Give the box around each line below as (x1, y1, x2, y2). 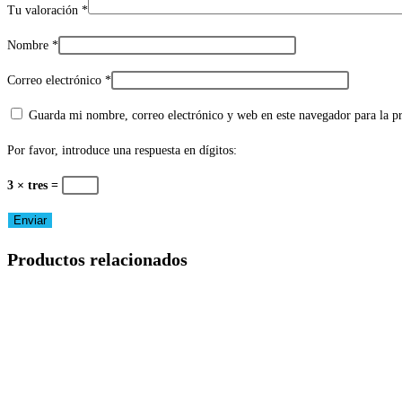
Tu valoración (7, 4, 82, 18)
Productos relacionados (7, 249, 188, 269)
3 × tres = (7, 179, 62, 193)
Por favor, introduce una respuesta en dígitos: (7, 144, 237, 158)
